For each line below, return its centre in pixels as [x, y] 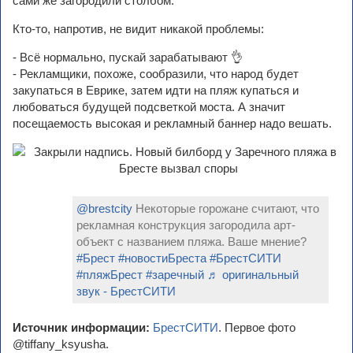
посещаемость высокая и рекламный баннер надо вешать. [172, 123]
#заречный [175, 275]
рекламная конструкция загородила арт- [186, 225]
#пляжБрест [110, 275]
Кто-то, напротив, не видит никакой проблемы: [138, 29]
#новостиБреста [162, 258]
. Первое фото [257, 327]
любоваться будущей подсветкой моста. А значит [149, 107]
